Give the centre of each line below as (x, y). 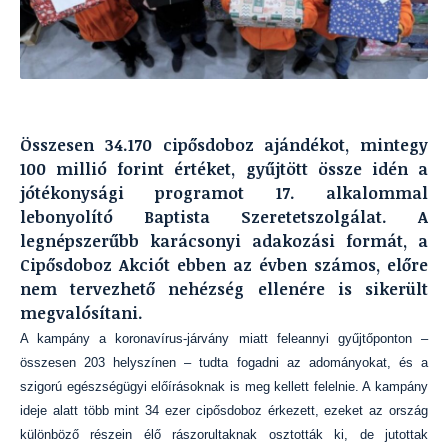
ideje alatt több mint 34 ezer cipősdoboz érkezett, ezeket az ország (224, 410)
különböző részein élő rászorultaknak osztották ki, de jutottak (224, 434)
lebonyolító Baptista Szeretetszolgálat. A (224, 217)
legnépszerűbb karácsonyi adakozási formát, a (224, 241)
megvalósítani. (81, 313)
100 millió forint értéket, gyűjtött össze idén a (224, 169)
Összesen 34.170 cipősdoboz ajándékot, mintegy (224, 145)
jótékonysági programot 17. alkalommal (224, 193)
